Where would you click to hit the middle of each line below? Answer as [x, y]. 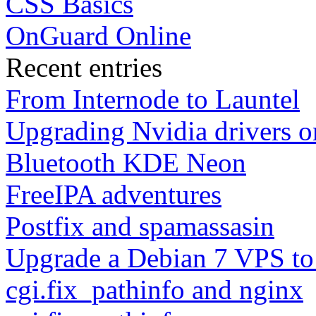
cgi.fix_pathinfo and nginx [154, 289]
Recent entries [84, 67]
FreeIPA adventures [114, 194]
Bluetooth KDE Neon [126, 162]
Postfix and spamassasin [140, 226]
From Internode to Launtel [153, 99]
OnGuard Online [98, 35]
